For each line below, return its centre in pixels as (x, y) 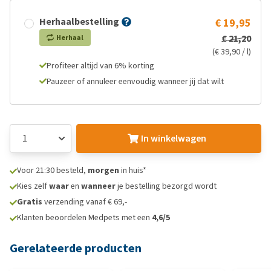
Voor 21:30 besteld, (52, 170)
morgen (103, 170)
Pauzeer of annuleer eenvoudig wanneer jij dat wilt (135, 81)
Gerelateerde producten (76, 248)
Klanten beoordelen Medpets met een (84, 217)
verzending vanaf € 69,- (85, 202)
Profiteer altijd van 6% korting (100, 66)
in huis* (133, 170)
